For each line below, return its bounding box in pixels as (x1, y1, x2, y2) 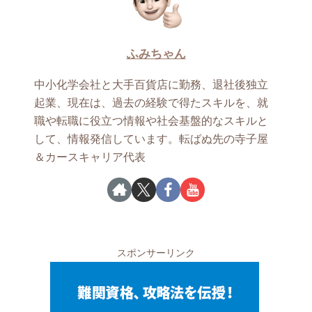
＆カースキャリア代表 (34, 151, 146, 164)
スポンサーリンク (117, 247, 195, 258)
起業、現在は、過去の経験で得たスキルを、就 (34, 97, 269, 109)
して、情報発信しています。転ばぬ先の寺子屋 (34, 133, 269, 146)
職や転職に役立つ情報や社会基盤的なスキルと (34, 115, 269, 127)
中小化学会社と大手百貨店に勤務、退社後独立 (34, 79, 269, 91)
